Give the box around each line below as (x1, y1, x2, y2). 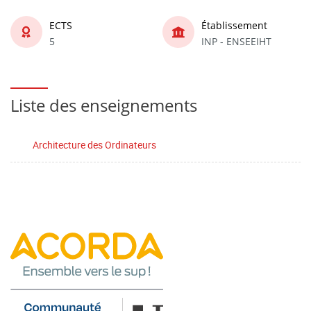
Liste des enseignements (10, 94, 197, 117)
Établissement (201, 18, 267, 32)
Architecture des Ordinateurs (33, 138, 156, 151)
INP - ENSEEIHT (201, 34, 271, 48)
